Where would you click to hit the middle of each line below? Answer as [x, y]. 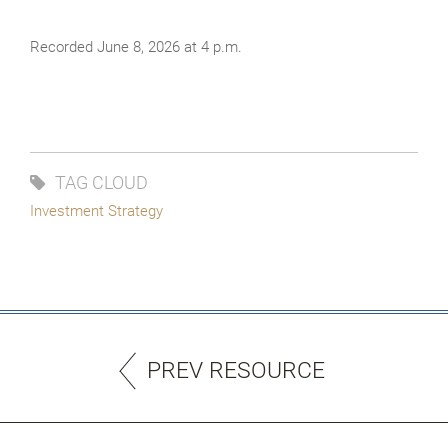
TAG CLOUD [101, 182]
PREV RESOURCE [236, 370]
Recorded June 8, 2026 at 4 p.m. [136, 46]
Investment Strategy [96, 210]
